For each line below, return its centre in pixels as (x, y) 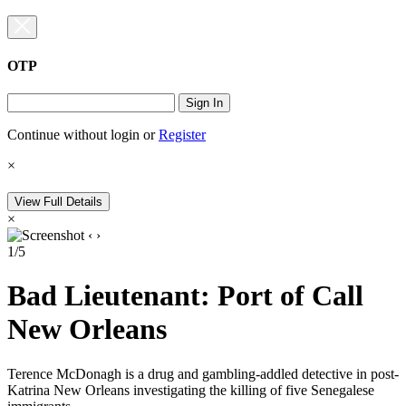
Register (182, 135)
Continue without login (73, 135)
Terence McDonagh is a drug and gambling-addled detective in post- (203, 373)
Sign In (204, 103)
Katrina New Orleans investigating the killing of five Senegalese (191, 390)
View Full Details (58, 201)
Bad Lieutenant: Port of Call (185, 296)
